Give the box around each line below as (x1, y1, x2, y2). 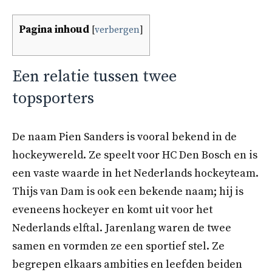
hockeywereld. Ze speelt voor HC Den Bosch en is (12, 148, 257, 163)
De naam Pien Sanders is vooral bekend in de (12, 130, 237, 144)
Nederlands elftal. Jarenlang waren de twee (12, 221, 231, 236)
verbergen (95, 24, 140, 36)
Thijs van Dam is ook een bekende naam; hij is (12, 185, 243, 199)
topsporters (12, 89, 94, 109)
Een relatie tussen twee (12, 67, 177, 87)
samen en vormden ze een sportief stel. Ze (12, 239, 225, 254)
